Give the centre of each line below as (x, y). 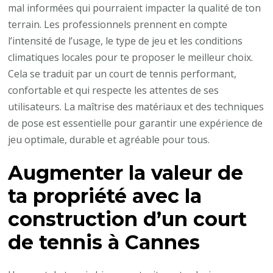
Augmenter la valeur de (126, 172)
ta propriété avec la (105, 196)
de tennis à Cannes (104, 242)
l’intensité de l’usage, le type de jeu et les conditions (126, 41)
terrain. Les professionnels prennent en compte (118, 25)
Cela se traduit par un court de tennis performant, (122, 74)
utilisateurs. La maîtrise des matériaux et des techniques (136, 107)
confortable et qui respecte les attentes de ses (114, 90)
